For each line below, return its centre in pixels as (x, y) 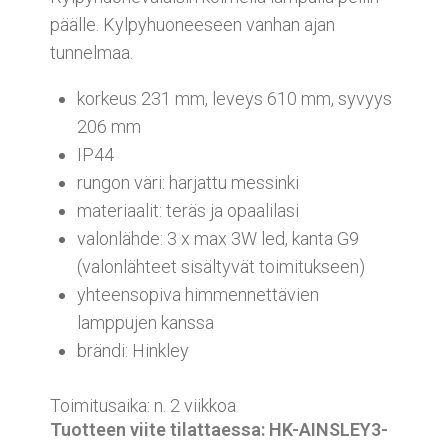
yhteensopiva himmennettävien (198, 294)
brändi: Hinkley (133, 350)
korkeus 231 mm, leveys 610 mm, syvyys (234, 98)
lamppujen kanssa (145, 322)
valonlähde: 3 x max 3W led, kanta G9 (218, 238)
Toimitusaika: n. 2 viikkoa (143, 405)
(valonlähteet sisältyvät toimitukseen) (221, 266)
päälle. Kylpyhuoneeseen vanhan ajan (192, 24)
